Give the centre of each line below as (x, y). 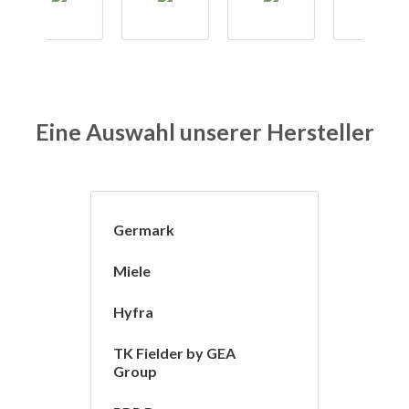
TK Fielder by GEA (174, 353)
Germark (144, 230)
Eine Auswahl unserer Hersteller (204, 132)
